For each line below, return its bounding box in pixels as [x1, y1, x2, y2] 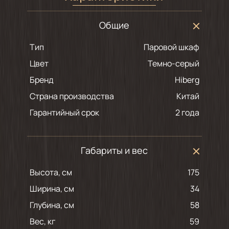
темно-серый [152, 57, 200, 69]
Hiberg [180, 74, 200, 85]
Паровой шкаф [149, 41, 200, 53]
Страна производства [29, 90, 114, 102]
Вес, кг [29, 215, 55, 227]
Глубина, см [29, 199, 74, 211]
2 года [180, 106, 200, 118]
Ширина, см [29, 182, 74, 194]
